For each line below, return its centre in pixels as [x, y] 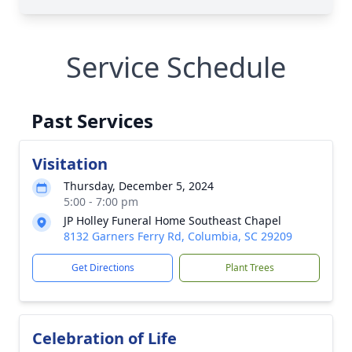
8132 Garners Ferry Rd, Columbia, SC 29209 [178, 236]
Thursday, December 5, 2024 [139, 186]
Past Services [92, 121]
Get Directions [103, 268]
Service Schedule [176, 67]
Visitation [70, 164]
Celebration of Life [104, 338]
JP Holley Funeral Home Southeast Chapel [172, 220]
